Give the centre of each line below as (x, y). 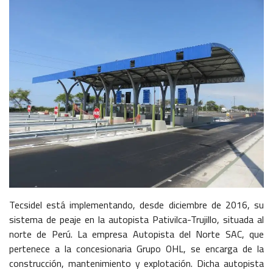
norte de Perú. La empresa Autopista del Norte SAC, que (136, 234)
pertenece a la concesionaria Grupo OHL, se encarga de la (136, 248)
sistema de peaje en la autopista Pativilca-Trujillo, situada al (136, 219)
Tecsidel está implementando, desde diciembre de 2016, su (136, 204)
